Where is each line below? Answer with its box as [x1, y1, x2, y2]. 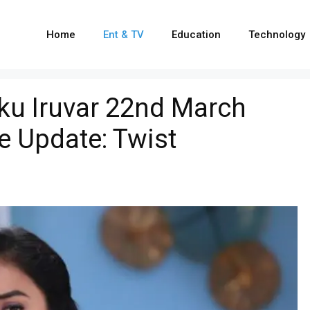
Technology [248, 28, 305, 41]
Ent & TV [103, 28, 144, 41]
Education [172, 28, 221, 41]
